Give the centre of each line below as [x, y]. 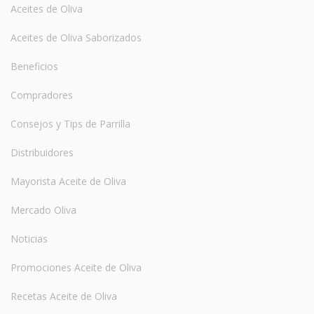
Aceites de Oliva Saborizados [76, 37]
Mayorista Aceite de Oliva [68, 181]
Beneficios [34, 66]
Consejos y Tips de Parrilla [70, 123]
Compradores [42, 95]
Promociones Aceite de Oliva [76, 267]
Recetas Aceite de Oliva [64, 296]
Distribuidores [42, 152]
